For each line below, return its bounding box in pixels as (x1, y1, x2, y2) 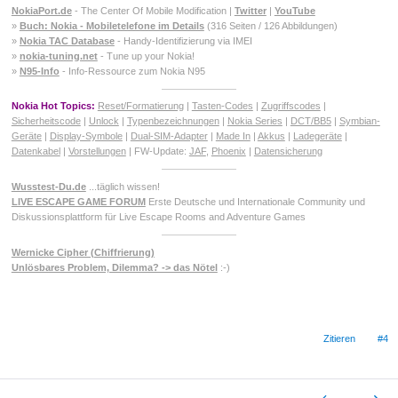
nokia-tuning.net (19, 50, 98, 61)
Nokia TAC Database (19, 35, 115, 46)
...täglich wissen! (85, 181, 160, 193)
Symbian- (338, 115, 380, 127)
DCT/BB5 (290, 115, 331, 127)
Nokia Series (227, 115, 283, 127)
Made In (215, 131, 251, 142)
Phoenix (211, 146, 246, 157)
